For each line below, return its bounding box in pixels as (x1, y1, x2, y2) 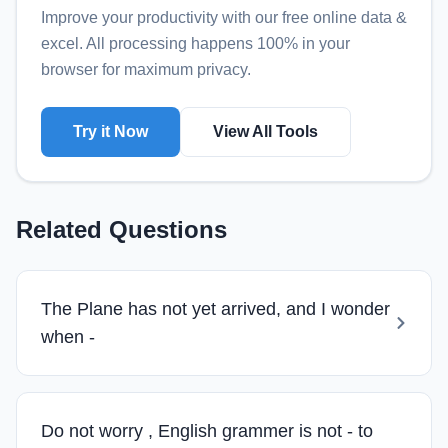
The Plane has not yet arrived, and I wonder (41, 298, 390, 319)
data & (361, 8, 407, 26)
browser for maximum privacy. (41, 60, 251, 78)
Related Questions (16, 215, 227, 243)
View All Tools (213, 122, 318, 140)
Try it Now (73, 122, 148, 140)
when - (41, 326, 95, 347)
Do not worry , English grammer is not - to (41, 420, 373, 441)
